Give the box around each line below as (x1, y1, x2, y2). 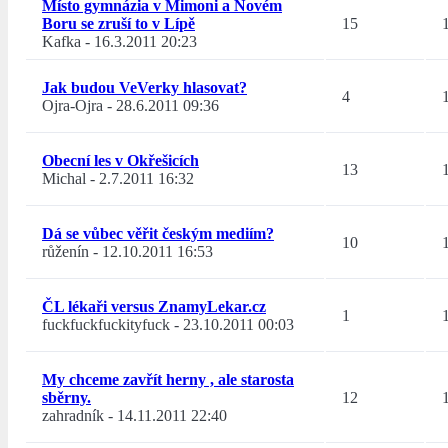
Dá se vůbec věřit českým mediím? (42, 225, 274, 243)
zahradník (42, 407, 104, 425)
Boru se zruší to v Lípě (42, 15, 195, 33)
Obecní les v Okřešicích (42, 152, 199, 170)
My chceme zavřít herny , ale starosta (42, 371, 294, 389)
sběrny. (42, 389, 91, 407)
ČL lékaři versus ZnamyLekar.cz (42, 298, 266, 316)
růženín (42, 243, 89, 261)
